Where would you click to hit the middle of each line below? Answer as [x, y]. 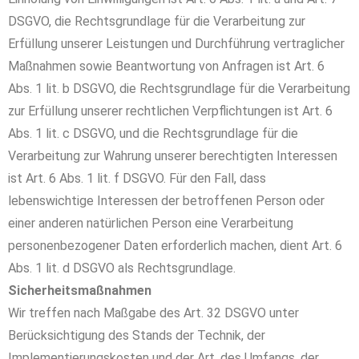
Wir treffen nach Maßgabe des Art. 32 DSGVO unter [153, 313]
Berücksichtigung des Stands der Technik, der [137, 335]
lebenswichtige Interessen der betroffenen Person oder [166, 201]
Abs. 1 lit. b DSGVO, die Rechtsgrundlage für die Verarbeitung [179, 89]
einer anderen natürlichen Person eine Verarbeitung [151, 223]
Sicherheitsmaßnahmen [80, 290]
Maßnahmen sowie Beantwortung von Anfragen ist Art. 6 [166, 66]
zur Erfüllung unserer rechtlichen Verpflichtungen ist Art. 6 [170, 111]
